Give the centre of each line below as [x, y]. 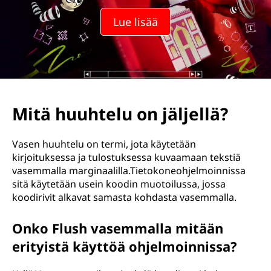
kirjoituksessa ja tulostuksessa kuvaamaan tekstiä [126, 157]
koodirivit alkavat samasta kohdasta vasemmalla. [124, 197]
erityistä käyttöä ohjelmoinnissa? [125, 246]
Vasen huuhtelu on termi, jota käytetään [104, 144]
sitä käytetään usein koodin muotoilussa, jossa [119, 184]
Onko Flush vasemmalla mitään [118, 228]
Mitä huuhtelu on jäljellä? [120, 114]
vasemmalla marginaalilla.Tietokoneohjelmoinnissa [129, 171]
